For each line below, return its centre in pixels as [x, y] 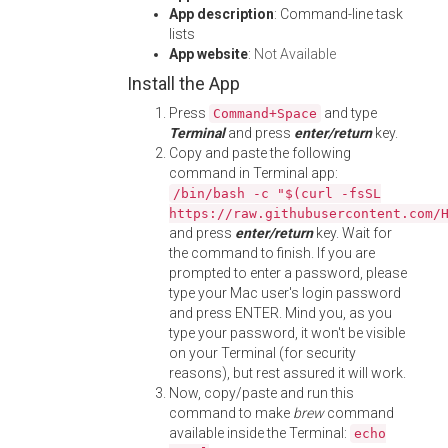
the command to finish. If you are [272, 253]
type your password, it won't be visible [287, 333]
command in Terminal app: [253, 173]
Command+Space [265, 113]
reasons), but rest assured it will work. [287, 373]
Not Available [295, 54]
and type [349, 113]
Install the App [183, 83]
